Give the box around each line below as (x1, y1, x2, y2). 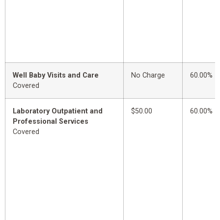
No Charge (131, 71, 165, 80)
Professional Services (13, 117, 88, 126)
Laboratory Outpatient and (13, 107, 103, 116)
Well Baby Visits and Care (13, 71, 99, 80)
